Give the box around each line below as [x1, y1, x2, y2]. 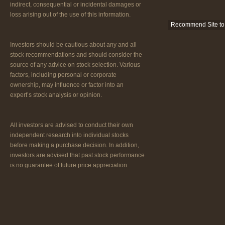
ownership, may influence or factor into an [10, 81, 124, 88]
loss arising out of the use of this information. [10, 11, 131, 18]
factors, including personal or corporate [10, 71, 117, 78]
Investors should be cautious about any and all [10, 41, 137, 48]
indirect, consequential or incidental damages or [10, 1, 141, 8]
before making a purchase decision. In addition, [10, 142, 139, 149]
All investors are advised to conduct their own [10, 122, 133, 129]
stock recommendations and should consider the [10, 51, 142, 58]
